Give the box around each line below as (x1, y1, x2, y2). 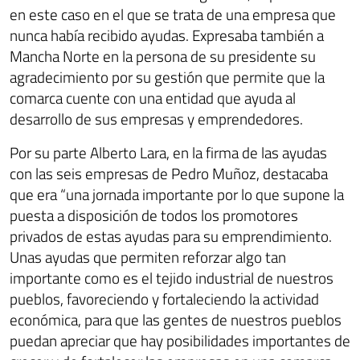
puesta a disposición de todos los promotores (10, 202, 298, 227)
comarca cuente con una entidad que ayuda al (10, 85, 296, 109)
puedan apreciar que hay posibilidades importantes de (10, 328, 350, 352)
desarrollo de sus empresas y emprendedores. (10, 106, 303, 130)
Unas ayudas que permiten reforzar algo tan (10, 244, 286, 268)
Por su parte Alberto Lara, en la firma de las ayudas (10, 140, 327, 164)
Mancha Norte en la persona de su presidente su (10, 43, 316, 67)
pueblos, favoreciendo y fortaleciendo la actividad (10, 286, 319, 310)
